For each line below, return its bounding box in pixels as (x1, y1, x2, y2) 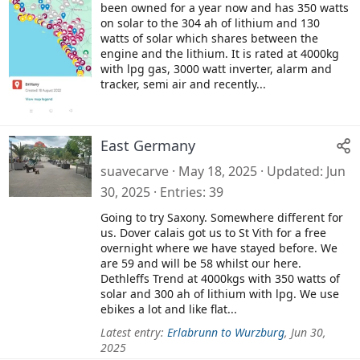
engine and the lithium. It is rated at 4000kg (100, 45, 339, 61)
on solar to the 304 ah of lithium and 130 (100, 14, 320, 31)
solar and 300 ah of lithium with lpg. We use (100, 285, 339, 301)
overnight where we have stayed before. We (100, 239, 337, 256)
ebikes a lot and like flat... (100, 301, 237, 317)
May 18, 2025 (178, 162, 257, 180)
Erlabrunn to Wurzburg (167, 324, 284, 340)
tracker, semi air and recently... (100, 76, 266, 92)
